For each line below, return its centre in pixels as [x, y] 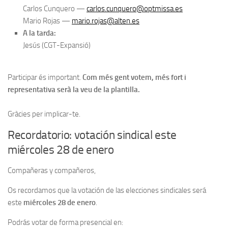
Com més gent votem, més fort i [134, 77]
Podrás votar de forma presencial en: [65, 222]
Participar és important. [45, 77]
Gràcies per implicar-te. [44, 114]
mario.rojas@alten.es [106, 21]
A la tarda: [39, 33]
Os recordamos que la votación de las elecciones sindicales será [107, 190]
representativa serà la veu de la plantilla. [74, 90]
